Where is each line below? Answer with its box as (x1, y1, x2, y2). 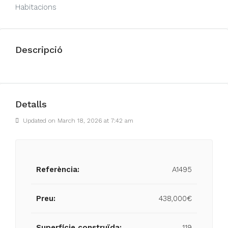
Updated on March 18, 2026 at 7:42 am (21, 117, 133, 124)
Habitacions (15, 3, 56, 12)
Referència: (36, 165, 79, 174)
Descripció (15, 44, 63, 55)
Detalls (15, 99, 47, 109)
